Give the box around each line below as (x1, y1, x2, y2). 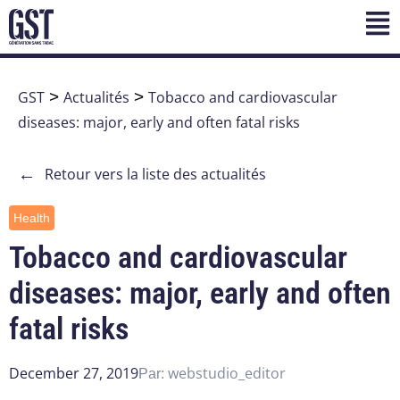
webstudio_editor (168, 363, 286, 384)
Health (13, 211, 50, 226)
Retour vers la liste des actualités (45, 164, 266, 185)
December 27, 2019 (9, 363, 138, 384)
